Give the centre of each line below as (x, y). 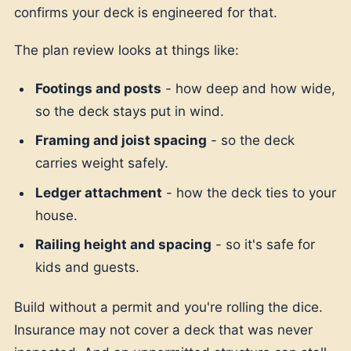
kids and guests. (88, 268)
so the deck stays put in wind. (130, 111)
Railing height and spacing (124, 245)
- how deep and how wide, (249, 88)
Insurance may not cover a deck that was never (163, 330)
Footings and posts (99, 88)
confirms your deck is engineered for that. (146, 12)
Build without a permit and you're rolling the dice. (168, 308)
